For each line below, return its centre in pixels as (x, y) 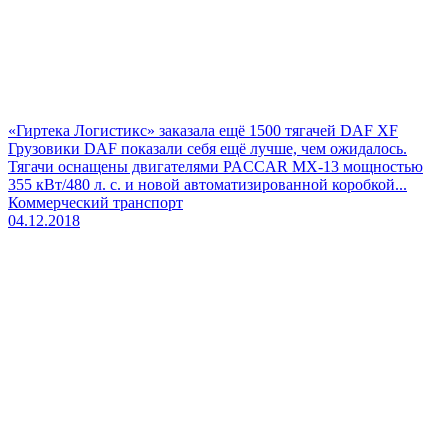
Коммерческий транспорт (95, 202)
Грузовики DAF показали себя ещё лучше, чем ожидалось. (207, 148)
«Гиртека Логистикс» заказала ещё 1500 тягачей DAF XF (203, 130)
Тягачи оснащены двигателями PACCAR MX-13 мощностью (215, 166)
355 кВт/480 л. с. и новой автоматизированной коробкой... (207, 184)
